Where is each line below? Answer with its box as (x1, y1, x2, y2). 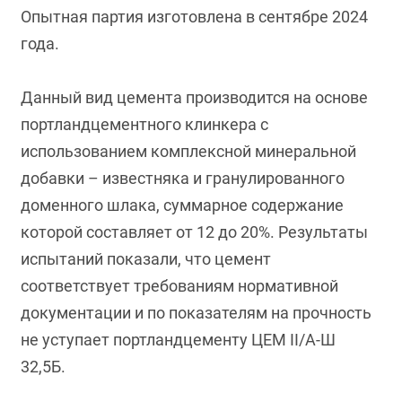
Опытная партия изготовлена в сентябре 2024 (21, 7, 369, 26)
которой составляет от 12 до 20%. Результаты (21, 223, 369, 241)
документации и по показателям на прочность (21, 303, 372, 322)
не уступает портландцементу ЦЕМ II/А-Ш (21, 330, 336, 349)
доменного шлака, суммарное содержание (21, 196, 345, 214)
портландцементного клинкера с (21, 115, 269, 134)
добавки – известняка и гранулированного (21, 169, 345, 188)
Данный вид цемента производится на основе (21, 88, 369, 107)
